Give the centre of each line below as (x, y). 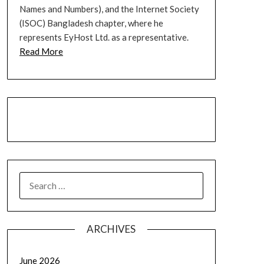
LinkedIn (49, 118)
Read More (41, 51)
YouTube (89, 118)
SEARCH (36, 178)
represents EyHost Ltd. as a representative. (104, 37)
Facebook (72, 118)
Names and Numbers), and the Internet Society (109, 9)
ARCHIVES (111, 229)
